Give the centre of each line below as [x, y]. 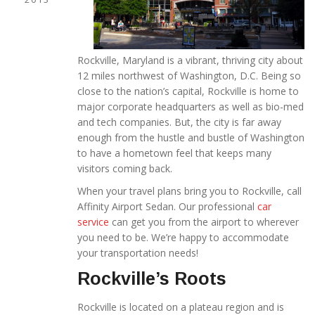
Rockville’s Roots [152, 279]
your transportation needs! [138, 253]
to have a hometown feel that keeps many [174, 153]
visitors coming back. [125, 169]
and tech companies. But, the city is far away [179, 122]
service [93, 222]
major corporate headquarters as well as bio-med [191, 107]
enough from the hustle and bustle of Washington [191, 138]
